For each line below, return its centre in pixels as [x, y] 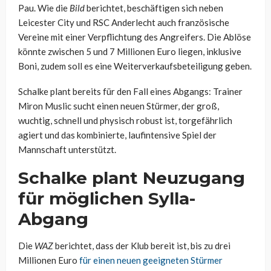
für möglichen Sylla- [107, 199]
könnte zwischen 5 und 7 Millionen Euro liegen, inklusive [130, 52]
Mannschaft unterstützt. [67, 150]
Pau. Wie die [44, 8]
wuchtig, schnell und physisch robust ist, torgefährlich [125, 121]
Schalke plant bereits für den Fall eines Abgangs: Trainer [130, 92]
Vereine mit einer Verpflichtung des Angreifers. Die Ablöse [135, 37]
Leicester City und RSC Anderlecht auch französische [124, 23]
